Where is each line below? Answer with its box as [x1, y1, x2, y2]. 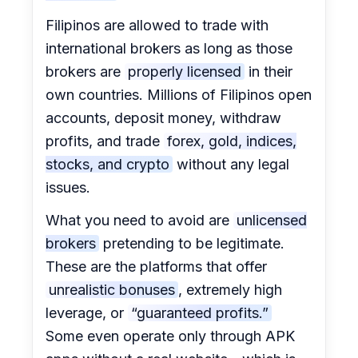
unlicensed [237, 212, 308, 229]
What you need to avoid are [46, 212, 234, 229]
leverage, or [46, 304, 129, 322]
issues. [46, 179, 91, 197]
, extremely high [178, 281, 283, 299]
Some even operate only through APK [46, 328, 296, 345]
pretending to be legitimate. [99, 235, 285, 253]
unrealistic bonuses [49, 281, 176, 299]
